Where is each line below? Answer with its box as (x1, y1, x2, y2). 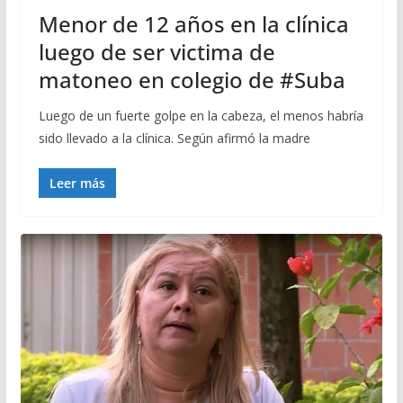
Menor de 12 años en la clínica (38, 8, 349, 39)
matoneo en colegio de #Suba (38, 64, 345, 94)
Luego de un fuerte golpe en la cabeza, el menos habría (38, 106, 363, 124)
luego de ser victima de (38, 36, 275, 67)
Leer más (49, 174, 105, 192)
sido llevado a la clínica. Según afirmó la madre (38, 129, 310, 147)
